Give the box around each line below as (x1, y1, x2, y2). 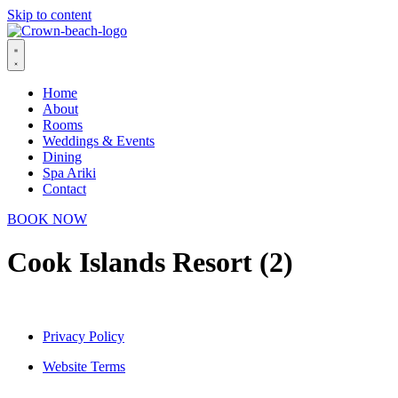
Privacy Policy (43, 328, 124, 344)
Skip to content (7, 7, 92, 22)
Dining (43, 149, 82, 164)
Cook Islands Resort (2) (7, 246, 293, 279)
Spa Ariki (43, 165, 96, 180)
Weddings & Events (43, 133, 155, 148)
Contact (43, 181, 86, 196)
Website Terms (43, 358, 125, 374)
